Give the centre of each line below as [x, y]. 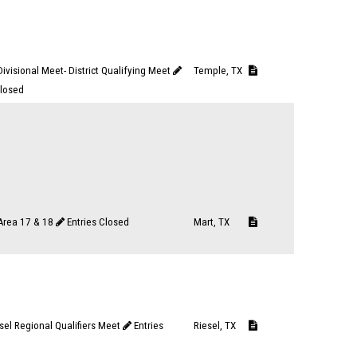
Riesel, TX [215, 326]
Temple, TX [218, 71]
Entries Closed [98, 222]
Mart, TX [212, 222]
